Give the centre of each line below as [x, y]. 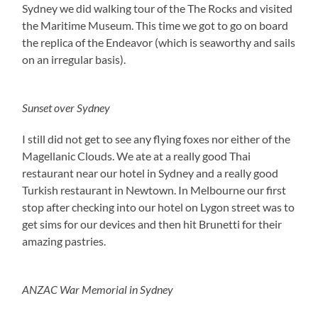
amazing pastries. [64, 241]
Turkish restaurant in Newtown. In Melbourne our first [154, 190]
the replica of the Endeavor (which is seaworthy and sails [159, 43]
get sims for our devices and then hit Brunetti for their [152, 224]
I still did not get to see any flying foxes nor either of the [157, 139]
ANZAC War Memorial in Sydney [98, 290]
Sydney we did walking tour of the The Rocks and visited [158, 9]
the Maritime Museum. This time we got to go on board [155, 26]
